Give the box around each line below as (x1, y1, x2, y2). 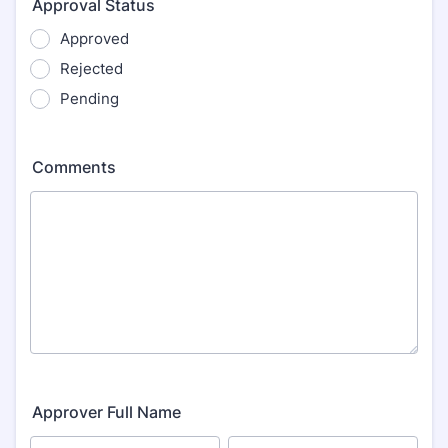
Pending (60, 89, 119, 108)
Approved (60, 29, 129, 48)
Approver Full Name (32, 402, 181, 422)
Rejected (60, 59, 123, 78)
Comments (32, 157, 116, 177)
